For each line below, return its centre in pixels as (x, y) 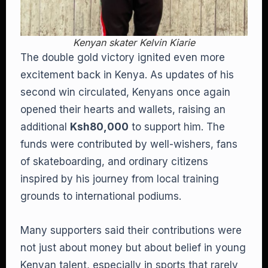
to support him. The (177, 127)
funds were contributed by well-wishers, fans (129, 144)
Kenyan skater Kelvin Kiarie (134, 42)
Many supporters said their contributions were (131, 230)
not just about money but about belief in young (133, 248)
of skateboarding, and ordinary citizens (114, 162)
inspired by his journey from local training (120, 179)
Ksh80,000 (99, 127)
